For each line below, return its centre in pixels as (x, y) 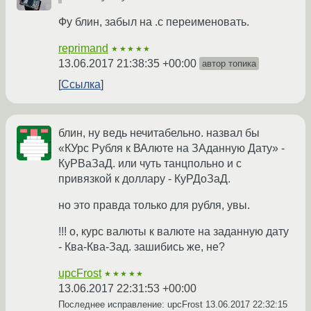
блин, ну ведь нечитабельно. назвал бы (159, 133)
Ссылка (81, 85)
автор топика (229, 64)
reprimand (83, 49)
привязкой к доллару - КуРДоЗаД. (144, 179)
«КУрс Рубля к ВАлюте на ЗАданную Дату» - (171, 149)
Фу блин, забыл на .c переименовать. (154, 22)
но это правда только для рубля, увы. (154, 205)
